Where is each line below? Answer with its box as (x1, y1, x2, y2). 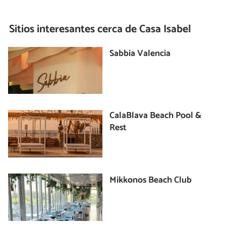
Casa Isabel (137, 20, 192, 39)
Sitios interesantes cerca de (9, 20, 137, 39)
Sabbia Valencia (109, 46, 171, 61)
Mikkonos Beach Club (109, 173, 192, 188)
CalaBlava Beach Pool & (109, 108, 202, 124)
